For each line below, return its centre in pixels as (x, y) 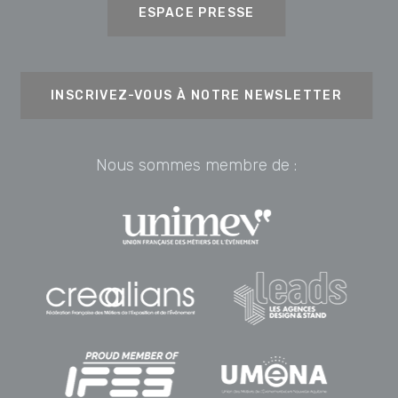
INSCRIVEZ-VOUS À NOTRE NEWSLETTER (197, 96)
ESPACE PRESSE (196, 13)
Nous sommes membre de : (197, 166)
